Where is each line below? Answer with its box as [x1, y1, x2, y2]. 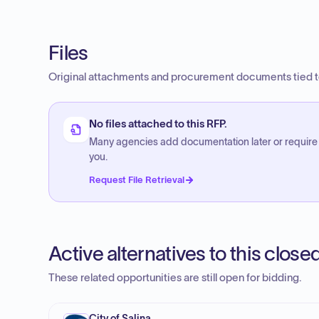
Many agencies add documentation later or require [89, 137, 318, 147]
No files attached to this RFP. [89, 118, 227, 130]
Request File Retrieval [89, 174, 184, 185]
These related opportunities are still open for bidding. [48, 272, 302, 283]
